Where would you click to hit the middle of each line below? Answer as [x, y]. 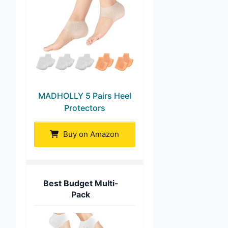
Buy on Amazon [90, 134]
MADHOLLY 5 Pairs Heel [84, 95]
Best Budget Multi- [81, 183]
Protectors [84, 108]
